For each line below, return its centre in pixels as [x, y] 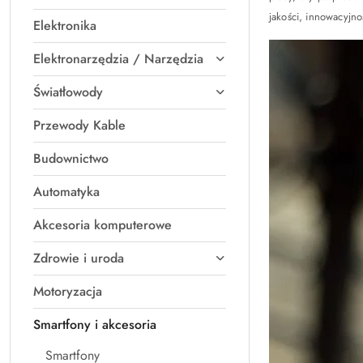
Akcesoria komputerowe [102, 225]
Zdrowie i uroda [79, 258]
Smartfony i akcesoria [95, 325]
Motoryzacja [68, 291]
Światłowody [68, 92]
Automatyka [66, 192]
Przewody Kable [79, 125]
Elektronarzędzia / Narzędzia [118, 59]
